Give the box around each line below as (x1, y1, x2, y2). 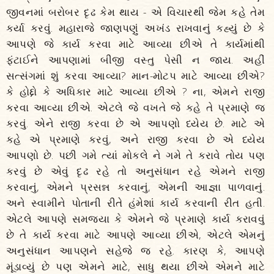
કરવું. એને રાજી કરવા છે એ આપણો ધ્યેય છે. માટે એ (6, 116, 265, 130)
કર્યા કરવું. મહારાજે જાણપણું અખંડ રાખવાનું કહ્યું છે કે (6, 21, 265, 35)
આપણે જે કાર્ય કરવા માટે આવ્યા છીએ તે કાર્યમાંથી (6, 37, 265, 51)
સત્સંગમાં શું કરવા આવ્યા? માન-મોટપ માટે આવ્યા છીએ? (6, 68, 265, 83)
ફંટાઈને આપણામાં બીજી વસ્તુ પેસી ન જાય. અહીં (6, 53, 265, 67)
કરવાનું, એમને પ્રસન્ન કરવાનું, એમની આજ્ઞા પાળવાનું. (6, 180, 265, 194)
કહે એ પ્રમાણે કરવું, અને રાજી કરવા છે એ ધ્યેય (6, 132, 265, 146)
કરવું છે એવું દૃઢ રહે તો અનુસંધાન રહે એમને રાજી (6, 164, 265, 178)
